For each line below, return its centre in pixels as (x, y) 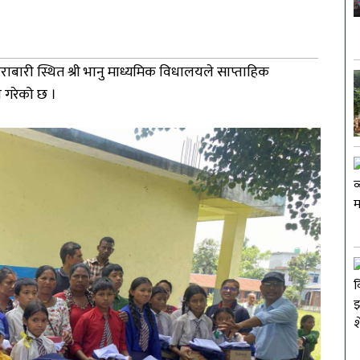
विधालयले (186, 72)
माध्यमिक (132, 72)
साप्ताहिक (243, 72)
